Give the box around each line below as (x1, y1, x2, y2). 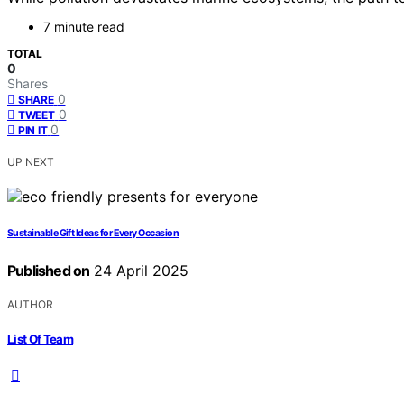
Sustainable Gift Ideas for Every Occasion (7, 227, 179, 240)
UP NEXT (7, 155, 54, 170)
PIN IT (18, 124, 48, 138)
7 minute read (43, 19, 124, 35)
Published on (7, 262, 90, 280)
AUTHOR (7, 298, 53, 312)
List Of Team (7, 331, 74, 346)
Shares (7, 76, 48, 92)
